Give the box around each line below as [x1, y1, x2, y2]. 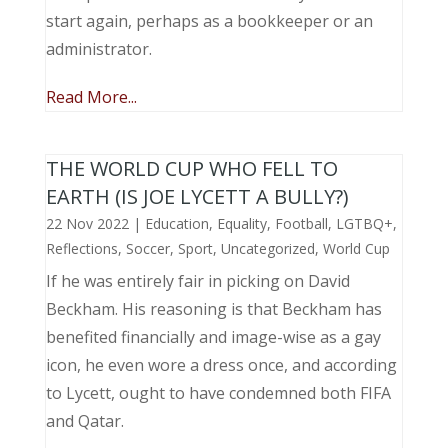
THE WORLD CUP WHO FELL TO [45, 155, 338, 182]
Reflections [45, 239, 118, 258]
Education [144, 214, 209, 233]
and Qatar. [45, 410, 124, 432]
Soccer [125, 239, 170, 258]
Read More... [45, 86, 137, 108]
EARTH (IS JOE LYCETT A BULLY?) [45, 183, 349, 210]
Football [274, 214, 328, 233]
